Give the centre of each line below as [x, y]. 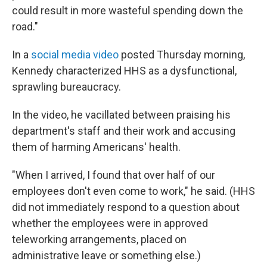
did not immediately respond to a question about [126, 207]
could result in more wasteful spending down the [128, 10]
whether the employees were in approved [110, 223]
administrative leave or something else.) [106, 255]
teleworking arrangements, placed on [99, 239]
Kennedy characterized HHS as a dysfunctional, [124, 71]
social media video [75, 55]
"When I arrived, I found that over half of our [114, 175]
